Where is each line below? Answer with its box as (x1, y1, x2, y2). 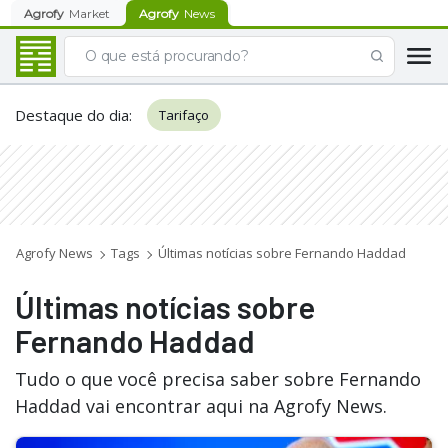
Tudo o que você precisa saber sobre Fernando (15, 367, 421, 391)
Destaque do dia (15, 105, 129, 125)
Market (69, 5, 110, 21)
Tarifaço (159, 106, 209, 124)
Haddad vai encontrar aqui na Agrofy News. (15, 394, 387, 418)
